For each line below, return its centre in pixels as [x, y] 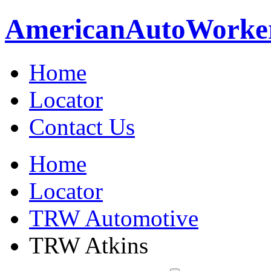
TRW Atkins [89, 245]
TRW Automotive [114, 218]
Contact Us [82, 126]
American [65, 29]
